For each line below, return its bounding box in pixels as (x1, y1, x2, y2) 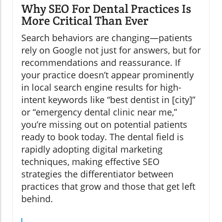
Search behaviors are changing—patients (21, 31, 192, 44)
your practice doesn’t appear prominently (21, 68, 194, 81)
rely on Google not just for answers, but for (21, 44, 201, 56)
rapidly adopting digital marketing (21, 143, 163, 155)
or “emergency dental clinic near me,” (21, 106, 177, 118)
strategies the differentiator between (21, 167, 173, 180)
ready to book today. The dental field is (21, 130, 184, 143)
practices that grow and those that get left (21, 180, 195, 192)
